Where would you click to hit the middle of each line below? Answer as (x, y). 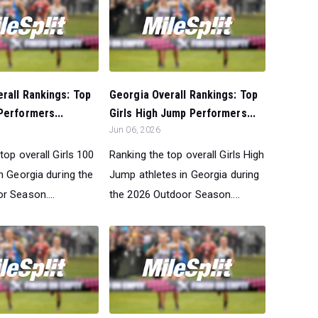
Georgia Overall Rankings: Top (183, 94)
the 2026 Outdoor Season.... (175, 194)
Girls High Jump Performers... (182, 113)
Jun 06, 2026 (135, 130)
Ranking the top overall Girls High (187, 154)
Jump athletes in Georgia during (185, 174)
